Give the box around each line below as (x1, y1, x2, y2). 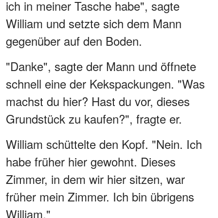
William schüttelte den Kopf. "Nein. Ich (6, 135, 202, 152)
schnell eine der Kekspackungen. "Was (6, 74, 205, 92)
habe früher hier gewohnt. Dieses (6, 152, 176, 170)
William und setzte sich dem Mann (6, 14, 182, 32)
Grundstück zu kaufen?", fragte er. (6, 109, 182, 127)
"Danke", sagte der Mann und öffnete (6, 57, 196, 74)
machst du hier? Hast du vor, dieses (6, 92, 190, 109)
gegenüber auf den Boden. (6, 32, 142, 49)
